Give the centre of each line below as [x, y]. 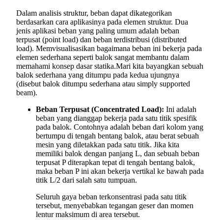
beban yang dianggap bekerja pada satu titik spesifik [116, 118]
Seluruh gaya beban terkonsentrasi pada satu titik [111, 196]
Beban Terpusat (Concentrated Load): [100, 109]
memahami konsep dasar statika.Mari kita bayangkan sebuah [110, 66]
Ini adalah [180, 109]
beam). [27, 92]
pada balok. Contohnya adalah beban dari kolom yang [120, 127]
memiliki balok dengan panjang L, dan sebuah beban [118, 153]
